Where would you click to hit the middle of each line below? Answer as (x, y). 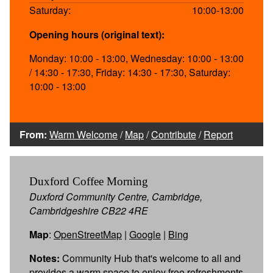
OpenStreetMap (88, 234)
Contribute (174, 134)
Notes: (44, 258)
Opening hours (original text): (97, 34)
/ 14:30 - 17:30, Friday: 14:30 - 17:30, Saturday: (130, 72)
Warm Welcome (83, 134)
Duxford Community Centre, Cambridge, (116, 196)
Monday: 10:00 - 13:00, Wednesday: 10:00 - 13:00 (136, 58)
